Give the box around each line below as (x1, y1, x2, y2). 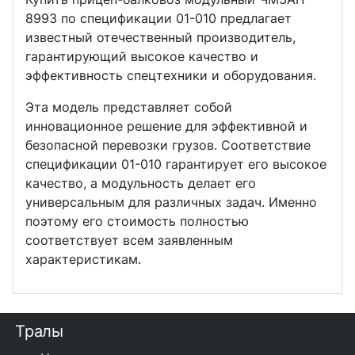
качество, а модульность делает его (25, 174, 257, 191)
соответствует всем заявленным (25, 231, 234, 248)
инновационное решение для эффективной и (25, 117, 308, 134)
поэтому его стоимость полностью (25, 212, 250, 229)
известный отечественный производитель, (25, 29, 296, 45)
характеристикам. (25, 250, 142, 267)
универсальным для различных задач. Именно (25, 193, 318, 210)
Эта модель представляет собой (25, 98, 233, 115)
